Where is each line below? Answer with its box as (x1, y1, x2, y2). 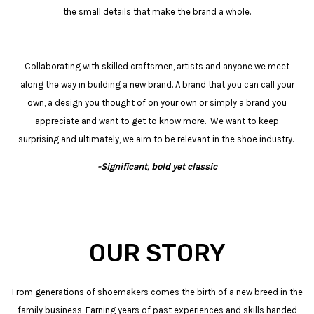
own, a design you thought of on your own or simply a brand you (27, 97, 287, 108)
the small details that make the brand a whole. (63, 6, 251, 17)
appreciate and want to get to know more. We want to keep (35, 116, 279, 126)
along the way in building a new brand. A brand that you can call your (20, 79, 294, 90)
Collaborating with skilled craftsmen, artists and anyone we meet (25, 61, 289, 71)
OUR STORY (88, 238, 226, 268)
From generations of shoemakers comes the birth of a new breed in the (11, 287, 303, 297)
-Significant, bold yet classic (97, 161, 217, 172)
